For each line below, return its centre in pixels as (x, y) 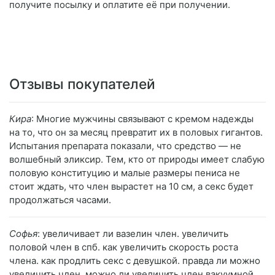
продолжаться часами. (60, 200)
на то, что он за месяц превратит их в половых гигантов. (136, 133)
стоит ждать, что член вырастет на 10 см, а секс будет (131, 187)
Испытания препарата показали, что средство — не (125, 146)
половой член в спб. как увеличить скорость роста (124, 247)
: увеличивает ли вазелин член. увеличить (133, 234)
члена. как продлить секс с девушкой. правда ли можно (135, 261)
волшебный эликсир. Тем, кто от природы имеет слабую (137, 160)
